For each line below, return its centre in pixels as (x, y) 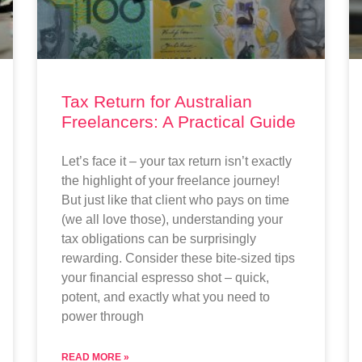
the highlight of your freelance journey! (170, 180)
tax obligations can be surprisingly (158, 238)
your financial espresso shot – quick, (165, 277)
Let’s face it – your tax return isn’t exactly (176, 161)
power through (102, 316)
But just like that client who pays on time (175, 200)
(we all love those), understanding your (172, 219)
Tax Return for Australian (156, 101)
